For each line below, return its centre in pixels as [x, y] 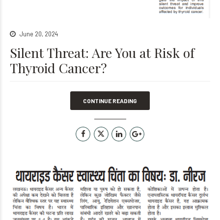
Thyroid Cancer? [58, 68]
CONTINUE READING [110, 101]
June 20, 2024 [39, 34]
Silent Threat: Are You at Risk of [102, 53]
